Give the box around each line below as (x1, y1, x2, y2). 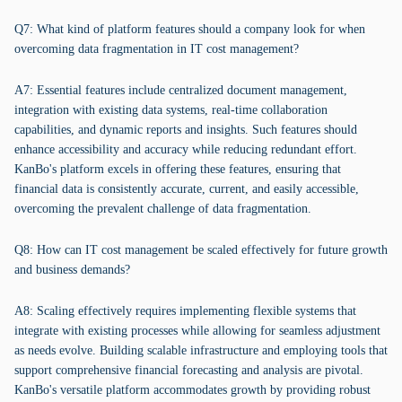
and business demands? (14, 263, 130, 276)
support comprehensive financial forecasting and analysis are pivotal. (14, 363, 363, 377)
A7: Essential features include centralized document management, (14, 83, 347, 97)
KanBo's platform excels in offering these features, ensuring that (14, 162, 341, 176)
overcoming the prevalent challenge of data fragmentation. (14, 202, 311, 215)
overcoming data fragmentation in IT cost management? (14, 42, 299, 56)
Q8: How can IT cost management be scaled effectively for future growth (14, 243, 388, 257)
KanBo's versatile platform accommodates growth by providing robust (14, 383, 371, 397)
